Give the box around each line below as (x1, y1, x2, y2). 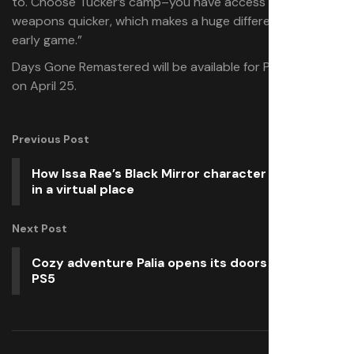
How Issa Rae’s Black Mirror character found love (32, 165, 337, 182)
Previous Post (12, 132, 89, 146)
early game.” (12, 32, 82, 48)
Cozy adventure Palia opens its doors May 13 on (32, 254, 330, 271)
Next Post (12, 221, 67, 235)
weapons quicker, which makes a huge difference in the (12, 13, 327, 29)
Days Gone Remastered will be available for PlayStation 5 (12, 58, 341, 75)
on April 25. (12, 77, 77, 94)
